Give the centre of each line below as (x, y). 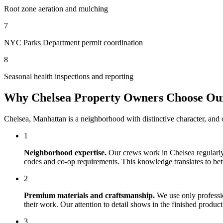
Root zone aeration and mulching (56, 8)
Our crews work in (139, 152)
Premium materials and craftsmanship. (89, 195)
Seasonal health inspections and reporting (69, 76)
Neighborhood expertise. (65, 152)
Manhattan (50, 118)
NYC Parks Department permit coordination (73, 42)
